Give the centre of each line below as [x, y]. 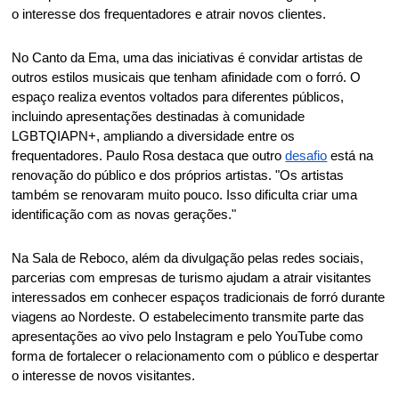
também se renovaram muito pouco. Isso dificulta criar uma [185, 195]
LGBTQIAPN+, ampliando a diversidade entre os [154, 137]
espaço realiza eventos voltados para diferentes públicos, [178, 98]
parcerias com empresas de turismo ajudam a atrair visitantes [192, 278]
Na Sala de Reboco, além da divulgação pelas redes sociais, [188, 259]
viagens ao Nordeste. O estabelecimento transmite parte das [188, 318]
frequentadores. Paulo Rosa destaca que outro [149, 156]
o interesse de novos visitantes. [106, 376]
